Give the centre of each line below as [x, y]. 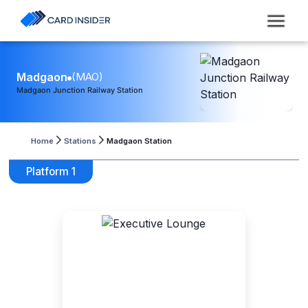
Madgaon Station [139, 141]
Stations [80, 141]
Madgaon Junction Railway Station [80, 90]
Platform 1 [51, 172]
